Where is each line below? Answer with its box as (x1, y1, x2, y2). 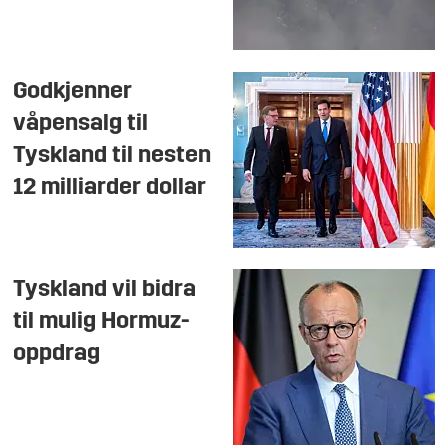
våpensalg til (13, 112, 149, 137)
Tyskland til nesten (13, 144, 212, 169)
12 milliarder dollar (13, 176, 207, 201)
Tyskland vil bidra (13, 278, 197, 303)
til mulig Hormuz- (13, 310, 191, 335)
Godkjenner (13, 80, 133, 105)
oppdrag (13, 342, 101, 367)
